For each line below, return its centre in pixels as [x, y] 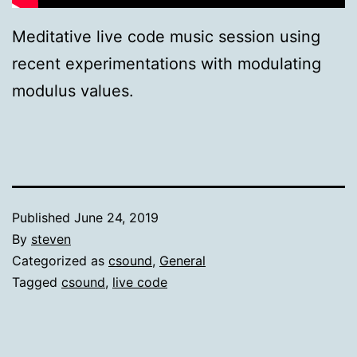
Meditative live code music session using [166, 37]
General [182, 261]
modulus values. [73, 91]
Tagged [37, 282]
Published [43, 218]
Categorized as [60, 261]
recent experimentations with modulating [167, 64]
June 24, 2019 [116, 218]
